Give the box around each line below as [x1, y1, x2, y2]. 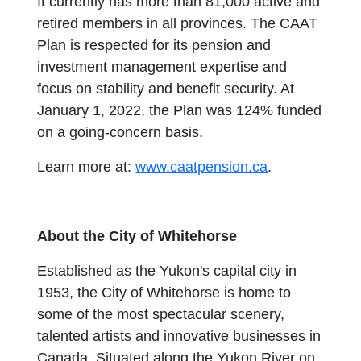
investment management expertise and [37, 59, 288, 75]
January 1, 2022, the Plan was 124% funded [37, 102, 322, 118]
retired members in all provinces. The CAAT [37, 15, 318, 31]
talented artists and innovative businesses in [37, 328, 322, 344]
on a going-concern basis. [37, 124, 204, 140]
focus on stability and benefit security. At [37, 81, 295, 97]
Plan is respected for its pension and [37, 37, 272, 53]
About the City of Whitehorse [37, 228, 238, 244]
